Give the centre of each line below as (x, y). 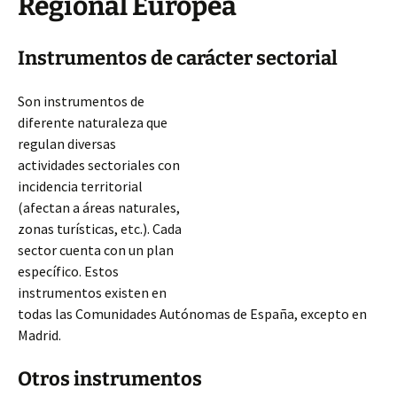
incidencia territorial (80, 186)
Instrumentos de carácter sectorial (178, 58)
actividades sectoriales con (99, 165)
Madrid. (39, 335)
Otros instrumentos (110, 379)
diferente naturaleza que (93, 122)
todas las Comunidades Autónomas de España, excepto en (192, 314)
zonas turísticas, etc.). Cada (100, 229)
